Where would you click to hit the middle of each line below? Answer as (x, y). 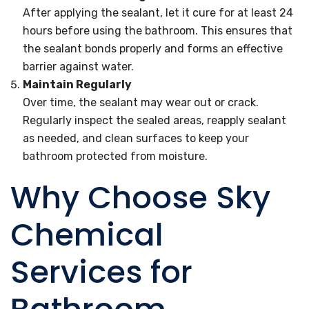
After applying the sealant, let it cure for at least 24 (158, 13)
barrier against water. (78, 67)
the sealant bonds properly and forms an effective (153, 49)
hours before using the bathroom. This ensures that (158, 31)
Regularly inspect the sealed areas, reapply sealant (154, 120)
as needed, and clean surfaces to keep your (136, 138)
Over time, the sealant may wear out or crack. (141, 102)
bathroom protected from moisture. (115, 156)
